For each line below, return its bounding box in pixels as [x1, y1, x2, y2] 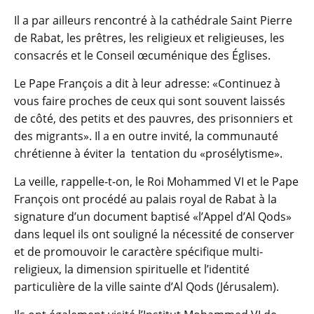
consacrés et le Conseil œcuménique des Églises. [14, 48, 271, 64]
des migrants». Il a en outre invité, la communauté [14, 128, 278, 144]
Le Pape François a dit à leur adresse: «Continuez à [14, 76, 280, 92]
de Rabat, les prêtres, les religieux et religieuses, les [14, 30, 285, 46]
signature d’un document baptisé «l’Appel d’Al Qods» [14, 209, 292, 225]
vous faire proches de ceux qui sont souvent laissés [14, 93, 285, 109]
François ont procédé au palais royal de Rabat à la [14, 191, 277, 207]
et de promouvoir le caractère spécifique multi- [14, 244, 263, 260]
